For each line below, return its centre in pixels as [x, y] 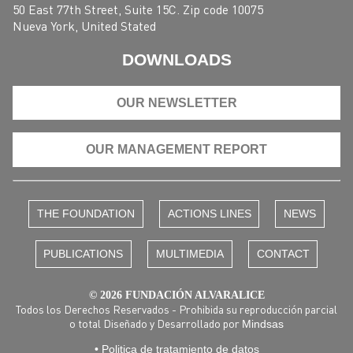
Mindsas [263, 323]
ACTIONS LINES [209, 214]
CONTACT [283, 254]
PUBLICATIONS [84, 254]
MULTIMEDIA [190, 254]
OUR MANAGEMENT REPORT [176, 150]
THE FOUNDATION [85, 214]
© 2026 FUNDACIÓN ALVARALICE [176, 295]
